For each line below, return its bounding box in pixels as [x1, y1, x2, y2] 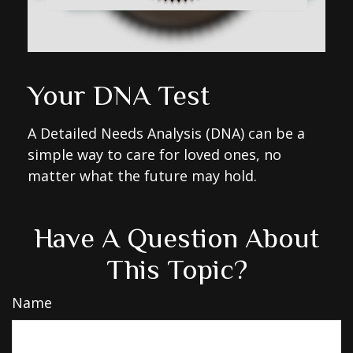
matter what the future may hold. [28, 165, 257, 185]
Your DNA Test [28, 79, 210, 111]
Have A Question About [34, 221, 319, 254]
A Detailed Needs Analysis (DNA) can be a [28, 123, 305, 143]
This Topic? [106, 253, 247, 285]
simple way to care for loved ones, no [28, 144, 281, 164]
